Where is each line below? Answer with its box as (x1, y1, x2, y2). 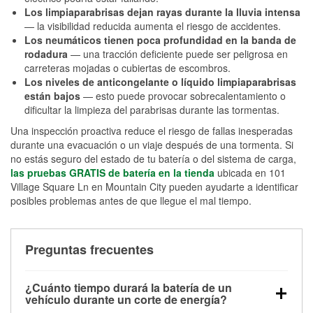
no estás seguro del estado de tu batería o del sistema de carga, (10, 151, 296, 166)
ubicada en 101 (214, 165, 286, 180)
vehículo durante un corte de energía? (25, 291, 227, 307)
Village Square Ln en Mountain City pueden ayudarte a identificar (10, 179, 298, 194)
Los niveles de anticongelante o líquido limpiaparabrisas (24, 74, 296, 89)
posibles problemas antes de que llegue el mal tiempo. (10, 193, 252, 208)
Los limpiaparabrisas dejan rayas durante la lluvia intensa (24, 4, 300, 19)
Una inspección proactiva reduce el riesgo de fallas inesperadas (10, 123, 293, 138)
